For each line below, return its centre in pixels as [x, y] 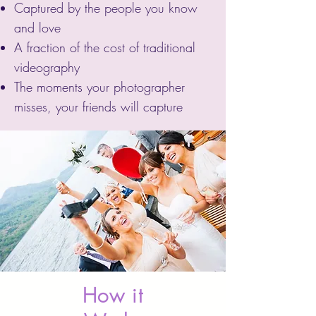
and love [37, 28]
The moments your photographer [99, 87]
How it [113, 295]
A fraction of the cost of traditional [105, 47]
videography [47, 67]
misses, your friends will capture [98, 107]
